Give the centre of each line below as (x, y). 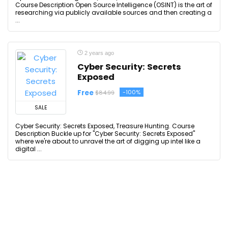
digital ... (28, 149)
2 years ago (98, 53)
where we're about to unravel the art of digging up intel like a (108, 141)
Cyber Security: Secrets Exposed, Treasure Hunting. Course (105, 126)
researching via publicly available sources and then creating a (113, 12)
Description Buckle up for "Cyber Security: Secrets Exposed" (105, 134)
